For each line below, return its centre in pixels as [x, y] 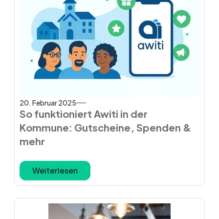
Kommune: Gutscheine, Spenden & [105, 127]
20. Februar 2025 [48, 103]
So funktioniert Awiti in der [83, 114]
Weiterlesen [55, 170]
